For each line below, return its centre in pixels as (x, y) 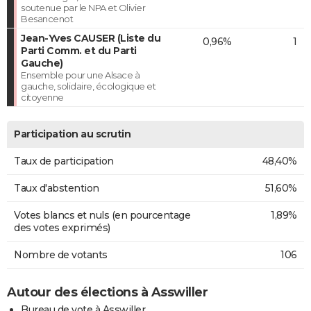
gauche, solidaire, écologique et (88, 86)
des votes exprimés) (62, 227)
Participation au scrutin (72, 134)
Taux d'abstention (57, 188)
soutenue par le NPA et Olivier (83, 7)
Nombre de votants (61, 254)
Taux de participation (64, 161)
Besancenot (47, 18)
